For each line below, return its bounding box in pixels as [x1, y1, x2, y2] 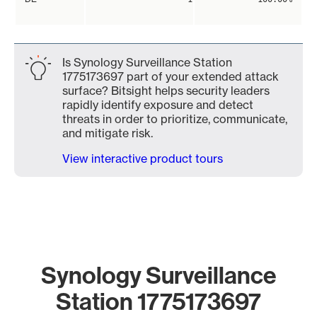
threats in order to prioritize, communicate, [62, 112, 287, 126]
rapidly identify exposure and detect [62, 98, 253, 112]
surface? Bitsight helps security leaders [62, 83, 270, 98]
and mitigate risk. [62, 126, 153, 140]
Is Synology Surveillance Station [62, 55, 232, 69]
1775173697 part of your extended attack [62, 69, 279, 83]
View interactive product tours [62, 151, 223, 166]
